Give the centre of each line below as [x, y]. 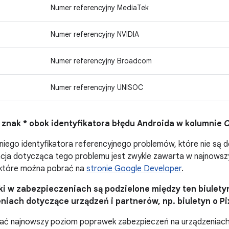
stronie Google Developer [134, 169]
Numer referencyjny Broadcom [101, 61]
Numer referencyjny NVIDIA [95, 34]
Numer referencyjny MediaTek [100, 8]
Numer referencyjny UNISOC [97, 87]
